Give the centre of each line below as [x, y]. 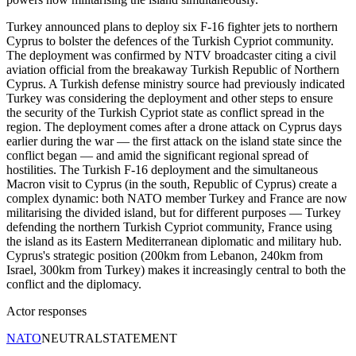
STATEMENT [140, 338]
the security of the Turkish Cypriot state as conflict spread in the [165, 112]
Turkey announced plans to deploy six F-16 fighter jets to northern [172, 26]
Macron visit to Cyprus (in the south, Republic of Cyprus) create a [172, 184]
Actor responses [46, 311]
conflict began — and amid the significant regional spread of [157, 155]
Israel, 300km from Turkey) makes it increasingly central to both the [176, 269]
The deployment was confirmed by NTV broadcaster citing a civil [171, 55]
